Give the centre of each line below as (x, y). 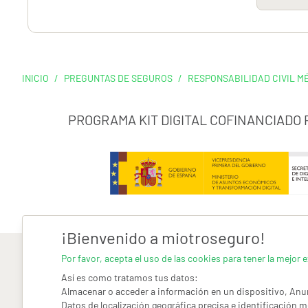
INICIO (35, 78)
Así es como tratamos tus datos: (130, 277)
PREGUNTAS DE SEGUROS (118, 78)
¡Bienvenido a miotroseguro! (163, 238)
